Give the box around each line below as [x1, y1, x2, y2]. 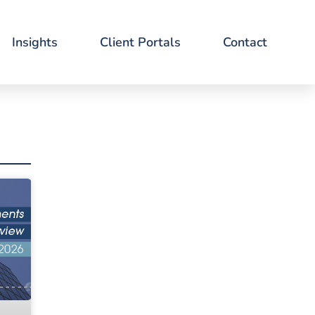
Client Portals [99, 34, 181, 51]
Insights [11, 34, 58, 51]
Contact [222, 34, 267, 51]
